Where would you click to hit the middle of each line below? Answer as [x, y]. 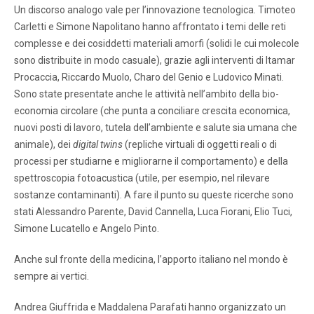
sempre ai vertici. [52, 276]
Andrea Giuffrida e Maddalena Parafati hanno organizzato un [150, 307]
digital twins [98, 144]
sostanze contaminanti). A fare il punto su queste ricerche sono [154, 194]
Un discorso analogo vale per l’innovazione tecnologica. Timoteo [155, 9]
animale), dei [43, 144]
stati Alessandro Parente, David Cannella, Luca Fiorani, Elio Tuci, [153, 211]
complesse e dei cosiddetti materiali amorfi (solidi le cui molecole [157, 43]
